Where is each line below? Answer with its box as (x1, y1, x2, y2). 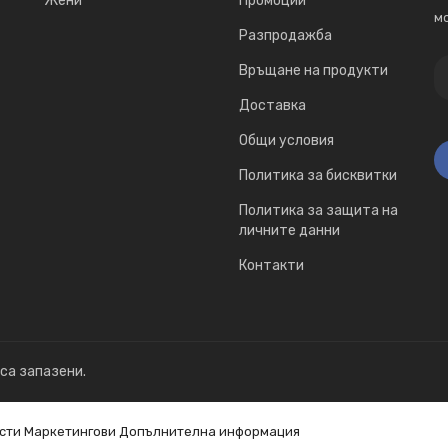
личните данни (239, 222, 340, 239)
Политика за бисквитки (239, 167, 397, 184)
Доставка (239, 97, 306, 114)
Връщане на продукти (239, 62, 388, 79)
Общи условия (239, 132, 334, 149)
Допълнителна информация (119, 424, 300, 439)
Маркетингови (24, 424, 116, 439)
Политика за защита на (239, 202, 398, 219)
